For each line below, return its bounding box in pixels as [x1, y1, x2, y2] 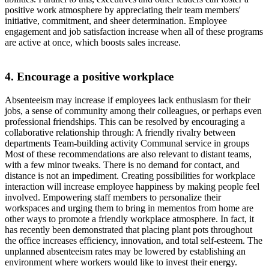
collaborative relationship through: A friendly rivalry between [5, 127, 235, 138]
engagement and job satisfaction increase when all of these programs [5, 26, 263, 37]
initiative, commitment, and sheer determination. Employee [5, 16, 227, 26]
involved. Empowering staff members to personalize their [5, 192, 221, 202]
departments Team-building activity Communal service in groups [5, 138, 249, 148]
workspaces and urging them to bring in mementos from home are [5, 202, 253, 213]
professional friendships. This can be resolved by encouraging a [5, 116, 245, 127]
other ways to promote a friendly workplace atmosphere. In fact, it [5, 213, 254, 224]
